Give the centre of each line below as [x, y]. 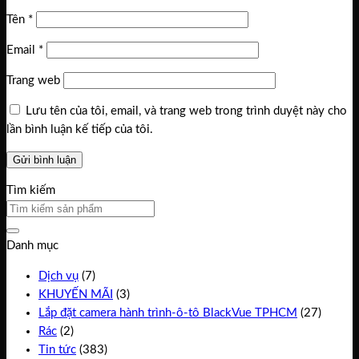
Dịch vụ [58, 276]
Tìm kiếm [31, 190]
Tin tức [57, 349]
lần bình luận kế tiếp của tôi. [80, 129]
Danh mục [32, 245]
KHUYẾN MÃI [76, 294]
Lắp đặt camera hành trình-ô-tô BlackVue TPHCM [168, 313]
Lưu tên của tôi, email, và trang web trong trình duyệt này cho [186, 111]
